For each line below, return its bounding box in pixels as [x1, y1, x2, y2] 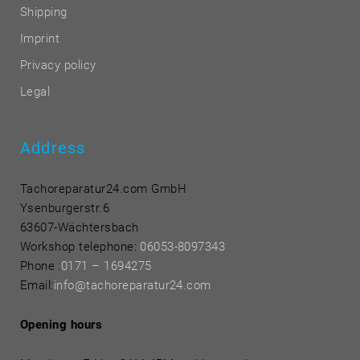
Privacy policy [20, 58, 96, 73]
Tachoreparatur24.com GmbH [20, 182, 186, 197]
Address [20, 138, 86, 158]
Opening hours [20, 317, 103, 333]
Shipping [20, 5, 67, 20]
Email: [20, 278, 54, 293]
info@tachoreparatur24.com [53, 278, 211, 293]
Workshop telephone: [20, 239, 137, 255]
